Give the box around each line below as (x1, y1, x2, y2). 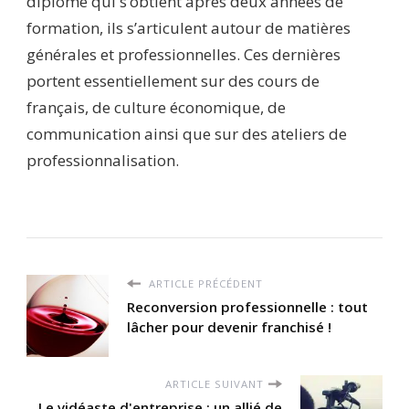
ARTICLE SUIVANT (165, 376, 264, 391)
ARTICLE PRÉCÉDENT (145, 276, 263, 290)
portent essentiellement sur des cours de (26, 69, 320, 91)
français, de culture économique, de (26, 96, 286, 118)
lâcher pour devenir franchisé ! (127, 317, 331, 336)
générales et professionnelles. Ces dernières (26, 43, 341, 65)
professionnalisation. (26, 149, 179, 171)
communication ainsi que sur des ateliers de (26, 122, 347, 144)
